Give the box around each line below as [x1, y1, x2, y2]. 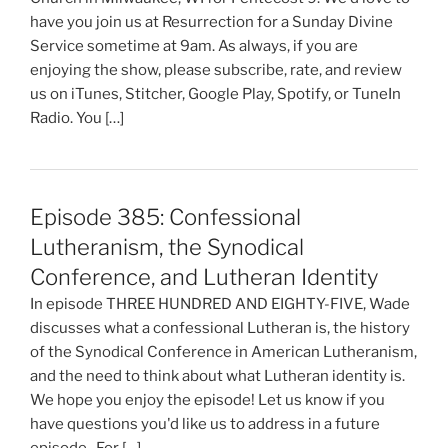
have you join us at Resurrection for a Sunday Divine [30, 13, 393, 31]
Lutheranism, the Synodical [30, 234, 304, 261]
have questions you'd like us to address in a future [30, 415, 380, 434]
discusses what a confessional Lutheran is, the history [30, 319, 410, 338]
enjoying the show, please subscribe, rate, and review [30, 61, 402, 79]
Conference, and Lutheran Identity [30, 264, 378, 291]
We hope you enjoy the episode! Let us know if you [30, 391, 385, 410]
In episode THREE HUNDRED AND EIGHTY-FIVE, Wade [30, 295, 410, 314]
